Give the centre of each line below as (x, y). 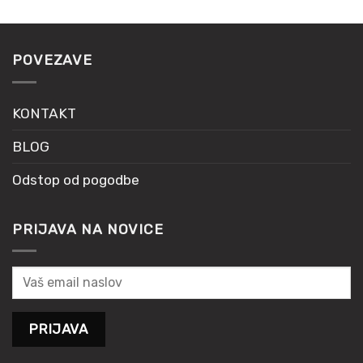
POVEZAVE (53, 60)
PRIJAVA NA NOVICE (88, 229)
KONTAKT (44, 114)
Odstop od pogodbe (76, 180)
